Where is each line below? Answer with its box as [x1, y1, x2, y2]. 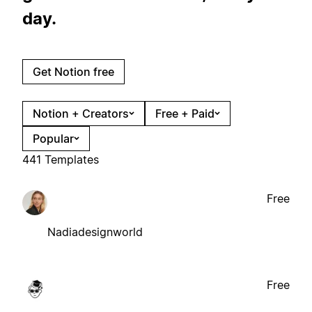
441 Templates [22, 152, 99, 166]
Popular [33, 131, 74, 146]
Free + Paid [155, 106, 214, 120]
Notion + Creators [33, 106, 129, 120]
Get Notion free [33, 64, 114, 79]
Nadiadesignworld [47, 224, 143, 239]
